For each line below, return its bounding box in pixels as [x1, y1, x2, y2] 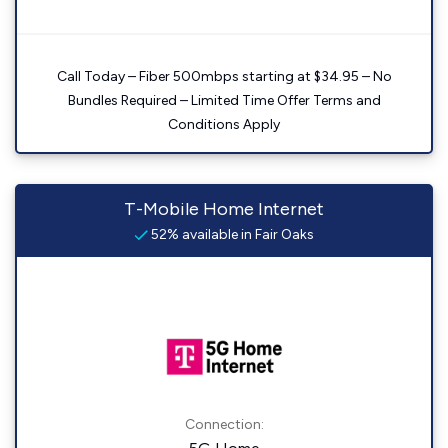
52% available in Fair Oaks [148, 226, 314, 244]
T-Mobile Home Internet [124, 198, 324, 221]
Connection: [184, 416, 264, 434]
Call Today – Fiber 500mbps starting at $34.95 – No [56, 68, 392, 86]
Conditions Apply [168, 116, 280, 134]
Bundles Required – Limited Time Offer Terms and [67, 92, 381, 110]
